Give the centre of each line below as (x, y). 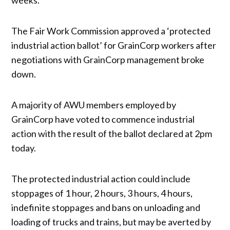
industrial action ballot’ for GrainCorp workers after (114, 45)
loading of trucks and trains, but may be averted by (111, 222)
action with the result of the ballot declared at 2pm (112, 133)
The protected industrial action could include (101, 178)
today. (24, 148)
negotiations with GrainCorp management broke (108, 59)
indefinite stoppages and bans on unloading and (106, 207)
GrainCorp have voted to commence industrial (103, 119)
